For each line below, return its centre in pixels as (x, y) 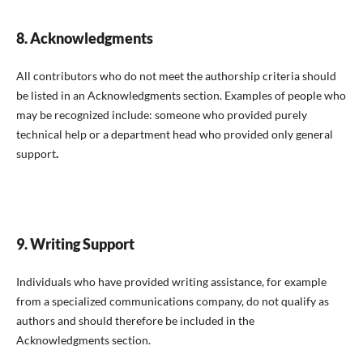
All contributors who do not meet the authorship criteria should (176, 75)
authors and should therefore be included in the (135, 320)
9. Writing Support (75, 243)
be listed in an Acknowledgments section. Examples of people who (181, 95)
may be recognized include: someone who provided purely (161, 114)
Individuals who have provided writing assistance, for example (171, 281)
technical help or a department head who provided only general (174, 134)
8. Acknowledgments (84, 38)
